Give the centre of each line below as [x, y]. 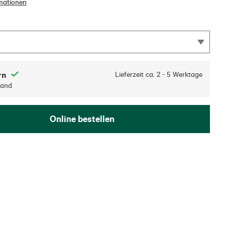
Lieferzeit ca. [135, 75]
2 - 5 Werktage [180, 75]
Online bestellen [82, 119]
